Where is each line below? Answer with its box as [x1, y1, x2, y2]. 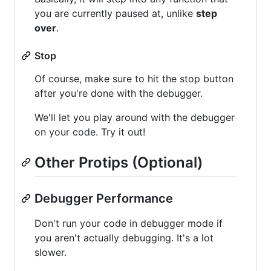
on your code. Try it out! [34, 125, 145, 138]
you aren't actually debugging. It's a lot [34, 231, 214, 244]
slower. [34, 246, 67, 258]
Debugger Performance [34, 191, 173, 206]
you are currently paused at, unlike [34, 7, 196, 19]
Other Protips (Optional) [34, 153, 203, 171]
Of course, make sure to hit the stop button [34, 72, 233, 85]
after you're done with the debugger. [34, 87, 203, 99]
